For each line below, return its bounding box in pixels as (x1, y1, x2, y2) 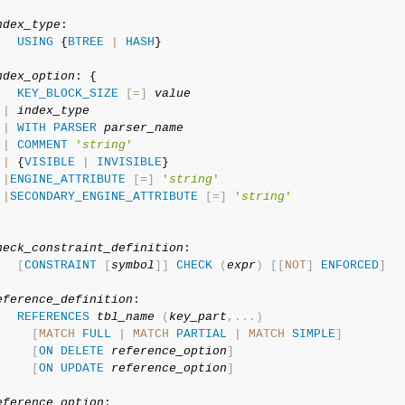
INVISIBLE (96, 155, 162, 169)
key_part (168, 310, 227, 324)
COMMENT (16, 138, 68, 152)
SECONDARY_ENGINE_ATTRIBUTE (9, 190, 198, 203)
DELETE (60, 344, 104, 358)
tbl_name (96, 310, 155, 324)
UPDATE (60, 362, 104, 375)
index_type (16, 104, 89, 118)
